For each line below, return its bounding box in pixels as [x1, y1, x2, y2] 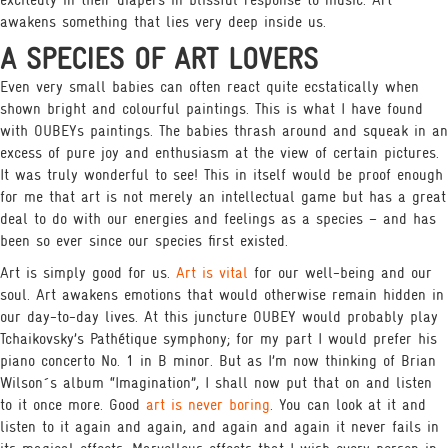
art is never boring [146, 396, 270, 414]
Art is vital [176, 264, 248, 282]
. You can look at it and [270, 396, 426, 414]
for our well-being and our [248, 264, 432, 282]
